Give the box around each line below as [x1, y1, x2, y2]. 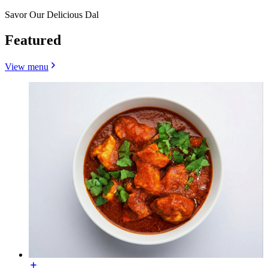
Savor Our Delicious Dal [5, 9, 99, 20]
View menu [5, 61, 48, 72]
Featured [5, 32, 61, 48]
